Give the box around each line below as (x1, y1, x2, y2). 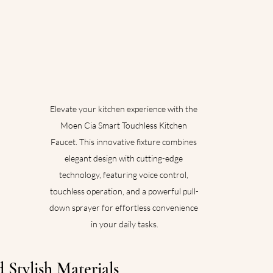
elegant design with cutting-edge (64, 153, 185, 164)
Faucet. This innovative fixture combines (50, 136, 199, 147)
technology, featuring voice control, (58, 169, 190, 180)
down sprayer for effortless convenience (49, 202, 200, 213)
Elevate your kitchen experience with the (49, 104, 199, 115)
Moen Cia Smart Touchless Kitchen (60, 120, 189, 131)
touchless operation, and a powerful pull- (50, 186, 199, 197)
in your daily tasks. (90, 219, 158, 230)
